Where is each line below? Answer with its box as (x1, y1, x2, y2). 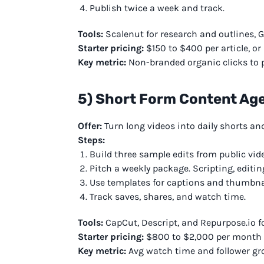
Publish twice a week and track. (90, 2, 225, 14)
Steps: (78, 134, 105, 146)
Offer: (78, 120, 102, 131)
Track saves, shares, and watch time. (90, 190, 246, 202)
